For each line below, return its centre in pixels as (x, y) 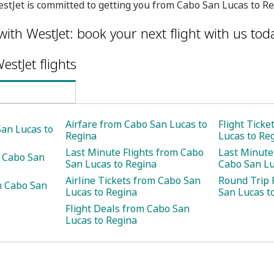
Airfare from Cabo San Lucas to (136, 124)
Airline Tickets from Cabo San (133, 180)
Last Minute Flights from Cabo (135, 152)
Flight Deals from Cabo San (128, 209)
